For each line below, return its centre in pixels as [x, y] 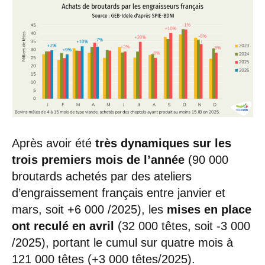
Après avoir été [54, 143]
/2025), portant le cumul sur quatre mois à [122, 242]
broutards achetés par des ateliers [102, 176]
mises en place [209, 209]
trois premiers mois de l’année [98, 159]
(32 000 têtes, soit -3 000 [182, 226]
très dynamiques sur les [163, 143]
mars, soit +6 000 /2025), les [89, 209]
